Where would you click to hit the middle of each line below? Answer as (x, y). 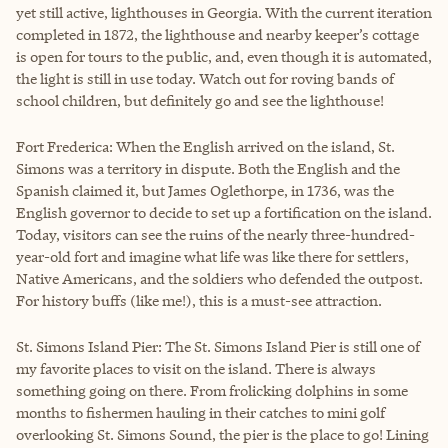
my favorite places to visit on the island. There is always (196, 368)
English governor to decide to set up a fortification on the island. (224, 212)
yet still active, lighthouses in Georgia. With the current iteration (224, 12)
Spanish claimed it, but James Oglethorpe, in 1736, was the (205, 190)
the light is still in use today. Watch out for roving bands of (205, 78)
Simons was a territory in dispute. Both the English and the (208, 168)
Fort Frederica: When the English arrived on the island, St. (205, 146)
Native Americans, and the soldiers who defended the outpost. (219, 278)
